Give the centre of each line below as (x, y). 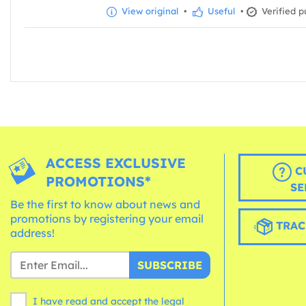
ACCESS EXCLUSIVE (116, 163)
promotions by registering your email (107, 219)
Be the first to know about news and (105, 205)
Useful (220, 11)
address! (32, 233)
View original (149, 11)
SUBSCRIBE (169, 265)
